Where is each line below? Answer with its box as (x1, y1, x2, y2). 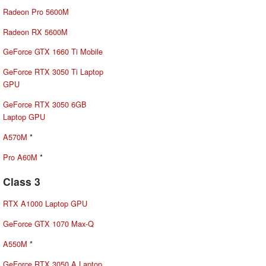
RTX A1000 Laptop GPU (3, 198, 87, 210)
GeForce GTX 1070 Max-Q (3, 218, 94, 230)
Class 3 (3, 173, 40, 189)
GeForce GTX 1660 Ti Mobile (3, 46, 103, 58)
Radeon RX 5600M (3, 26, 68, 37)
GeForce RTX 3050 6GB (3, 99, 87, 110)
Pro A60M (3, 151, 37, 163)
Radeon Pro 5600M (3, 5, 69, 17)
